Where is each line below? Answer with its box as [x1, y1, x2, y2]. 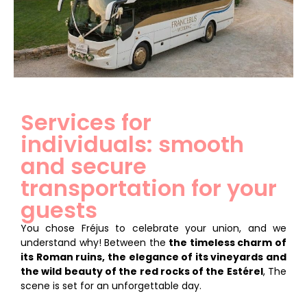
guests [21, 194, 97, 225]
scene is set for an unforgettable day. [21, 278, 201, 293]
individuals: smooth [21, 128, 244, 160]
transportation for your [21, 172, 277, 204]
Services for [21, 106, 151, 138]
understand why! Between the [21, 235, 169, 249]
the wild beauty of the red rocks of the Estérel [21, 264, 263, 278]
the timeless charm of [169, 235, 287, 249]
